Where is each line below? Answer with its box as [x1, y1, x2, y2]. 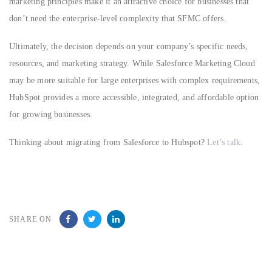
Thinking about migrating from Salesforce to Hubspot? [9, 138, 208, 148]
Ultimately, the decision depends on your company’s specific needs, [9, 42, 248, 52]
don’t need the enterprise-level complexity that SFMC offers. [9, 13, 226, 23]
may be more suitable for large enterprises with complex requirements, [9, 76, 260, 86]
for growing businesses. [9, 110, 93, 120]
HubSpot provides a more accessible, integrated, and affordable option [9, 93, 259, 103]
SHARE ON [9, 215, 52, 224]
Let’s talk [207, 138, 241, 148]
